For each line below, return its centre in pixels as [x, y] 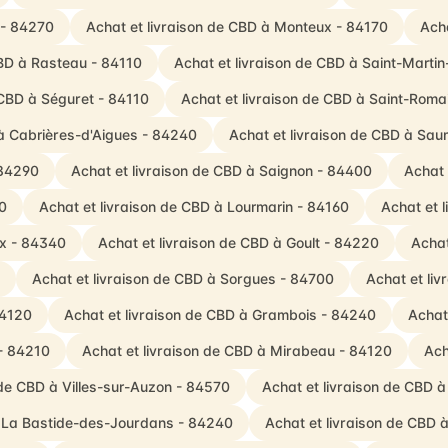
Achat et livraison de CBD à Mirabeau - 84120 [237, 350]
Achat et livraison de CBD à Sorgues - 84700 [182, 278]
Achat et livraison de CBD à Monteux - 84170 [236, 26]
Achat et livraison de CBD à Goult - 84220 [238, 242]
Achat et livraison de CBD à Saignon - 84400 [221, 170]
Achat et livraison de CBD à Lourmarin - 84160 [193, 206]
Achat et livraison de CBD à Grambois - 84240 [219, 314]
